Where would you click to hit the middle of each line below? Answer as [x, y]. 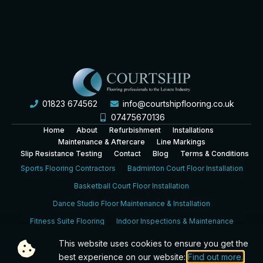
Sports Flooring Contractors [68, 168]
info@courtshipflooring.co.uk [178, 104]
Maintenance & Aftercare [101, 142]
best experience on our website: [123, 257]
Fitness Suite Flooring [67, 221]
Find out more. [215, 257]
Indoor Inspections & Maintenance [175, 221]
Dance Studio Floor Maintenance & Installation [131, 204]
